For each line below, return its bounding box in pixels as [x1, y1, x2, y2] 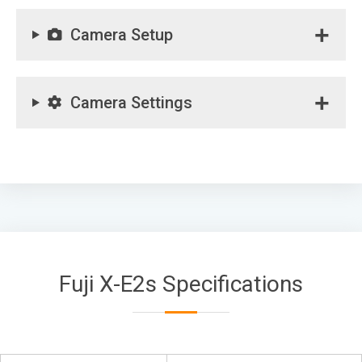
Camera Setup [69, 25, 173, 44]
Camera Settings [69, 93, 192, 112]
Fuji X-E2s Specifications [59, 271, 303, 297]
